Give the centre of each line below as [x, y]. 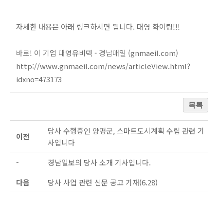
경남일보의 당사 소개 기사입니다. [99, 162]
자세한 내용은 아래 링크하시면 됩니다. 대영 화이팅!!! [98, 27]
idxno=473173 [39, 79]
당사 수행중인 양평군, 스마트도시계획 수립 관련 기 [126, 131]
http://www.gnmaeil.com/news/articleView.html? [103, 66]
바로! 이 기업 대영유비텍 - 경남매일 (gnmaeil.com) [97, 53]
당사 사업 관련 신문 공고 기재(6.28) [103, 182]
